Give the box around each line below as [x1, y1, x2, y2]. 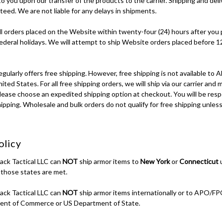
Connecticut [179, 157, 219, 166]
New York [140, 157, 170, 166]
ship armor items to [77, 157, 140, 166]
